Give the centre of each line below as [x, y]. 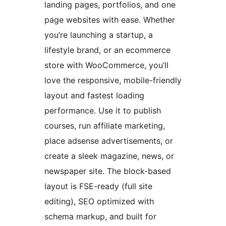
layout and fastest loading [94, 95]
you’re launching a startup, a [99, 35]
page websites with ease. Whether [110, 19]
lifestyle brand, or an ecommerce [107, 50]
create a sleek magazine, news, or [109, 156]
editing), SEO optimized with [99, 201]
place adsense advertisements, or [109, 140]
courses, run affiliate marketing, [105, 125]
